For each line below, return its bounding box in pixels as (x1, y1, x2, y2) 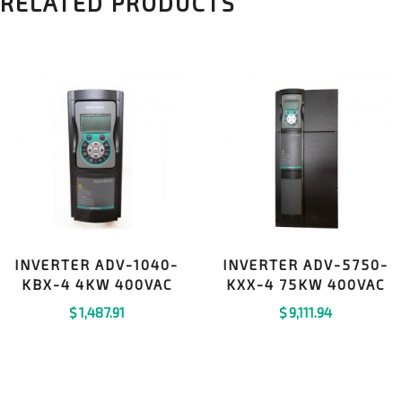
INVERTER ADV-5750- (222, 257, 389, 273)
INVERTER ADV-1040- (14, 257, 179, 273)
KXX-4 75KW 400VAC (225, 276, 385, 293)
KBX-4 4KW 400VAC (21, 276, 172, 293)
